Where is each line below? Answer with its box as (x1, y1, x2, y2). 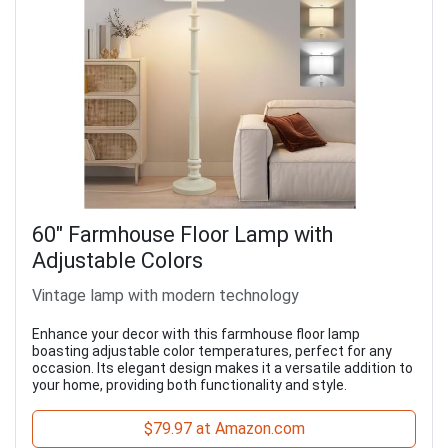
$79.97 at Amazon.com (143, 418, 305, 438)
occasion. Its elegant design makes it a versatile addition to (32, 359, 413, 376)
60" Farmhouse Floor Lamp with (32, 221, 333, 247)
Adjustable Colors (32, 247, 203, 273)
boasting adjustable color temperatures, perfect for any (32, 342, 392, 359)
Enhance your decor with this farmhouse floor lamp (32, 325, 360, 342)
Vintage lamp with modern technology (32, 285, 299, 305)
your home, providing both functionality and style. (32, 376, 347, 393)
